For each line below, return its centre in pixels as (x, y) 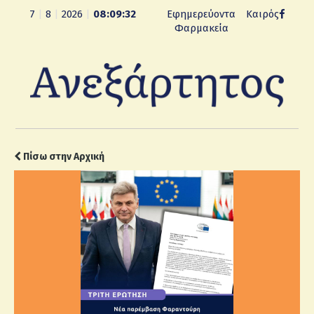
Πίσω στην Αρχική (63, 157)
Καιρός (262, 14)
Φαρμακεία (201, 28)
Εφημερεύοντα (202, 14)
